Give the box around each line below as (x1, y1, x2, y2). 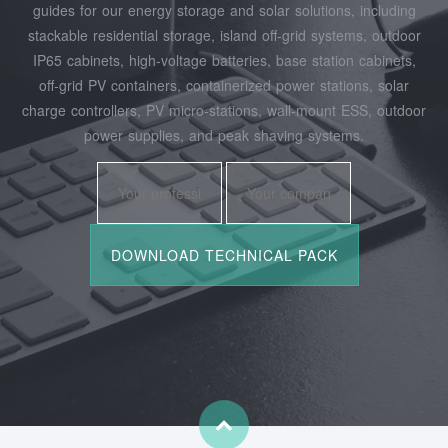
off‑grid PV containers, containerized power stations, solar (39, 74, 409, 95)
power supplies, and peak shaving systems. (84, 124, 364, 145)
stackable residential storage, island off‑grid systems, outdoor (27, 24, 421, 45)
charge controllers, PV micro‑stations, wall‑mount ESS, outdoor (22, 99, 426, 120)
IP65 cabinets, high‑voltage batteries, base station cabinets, (32, 49, 416, 70)
